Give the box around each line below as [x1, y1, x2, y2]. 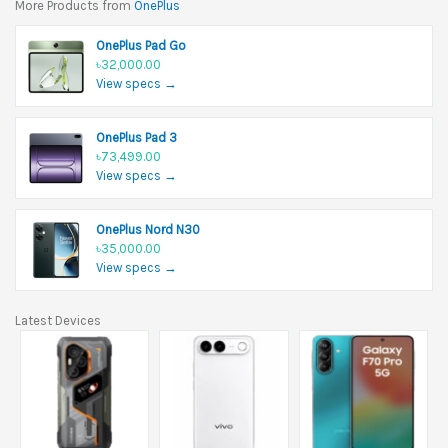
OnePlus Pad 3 [96, 129, 177, 145]
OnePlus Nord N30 [96, 221, 200, 237]
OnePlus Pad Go [96, 37, 186, 53]
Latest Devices [15, 312, 101, 328]
